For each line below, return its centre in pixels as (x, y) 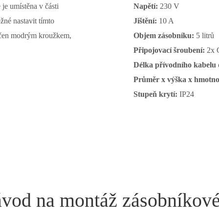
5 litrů (205, 35)
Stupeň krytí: (155, 94)
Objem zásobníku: (164, 35)
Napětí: (146, 6)
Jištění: (146, 21)
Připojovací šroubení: (170, 50)
